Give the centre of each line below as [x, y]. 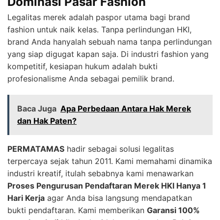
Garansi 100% [173, 210]
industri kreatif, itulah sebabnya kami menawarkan [100, 174]
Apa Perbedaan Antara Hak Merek [126, 109]
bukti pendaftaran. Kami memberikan [77, 210]
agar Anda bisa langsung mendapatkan [118, 198]
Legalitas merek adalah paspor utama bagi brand [99, 17]
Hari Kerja [26, 198]
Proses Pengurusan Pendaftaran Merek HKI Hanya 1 [107, 186]
